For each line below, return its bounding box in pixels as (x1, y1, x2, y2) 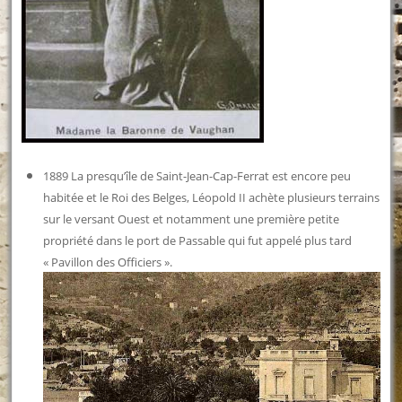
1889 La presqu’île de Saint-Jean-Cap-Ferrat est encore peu (43, 167, 352, 184)
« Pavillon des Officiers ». (43, 253, 173, 270)
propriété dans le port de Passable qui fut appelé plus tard (43, 232, 353, 249)
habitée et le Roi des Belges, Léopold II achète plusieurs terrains (43, 188, 380, 205)
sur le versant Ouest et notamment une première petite (43, 210, 340, 227)
